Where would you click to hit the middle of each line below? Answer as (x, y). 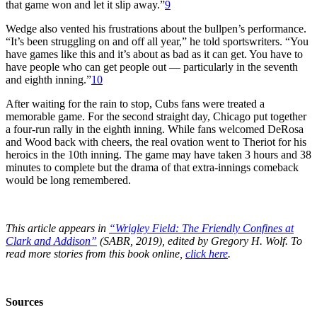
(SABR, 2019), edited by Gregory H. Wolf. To (200, 241)
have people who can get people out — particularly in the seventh (152, 67)
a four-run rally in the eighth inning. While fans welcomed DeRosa (155, 129)
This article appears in (57, 228)
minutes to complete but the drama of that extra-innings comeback (152, 167)
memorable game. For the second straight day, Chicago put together (156, 116)
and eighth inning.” (48, 79)
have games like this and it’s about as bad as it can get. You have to (154, 54)
